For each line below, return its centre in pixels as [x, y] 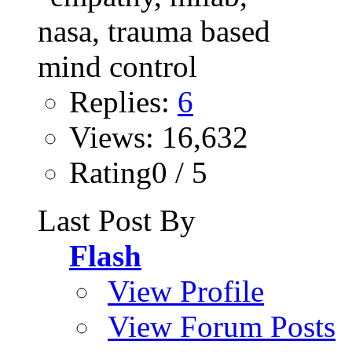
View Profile [186, 291]
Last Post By [117, 220]
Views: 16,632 [159, 137]
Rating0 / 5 [138, 172]
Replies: [123, 101]
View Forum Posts [222, 326]
